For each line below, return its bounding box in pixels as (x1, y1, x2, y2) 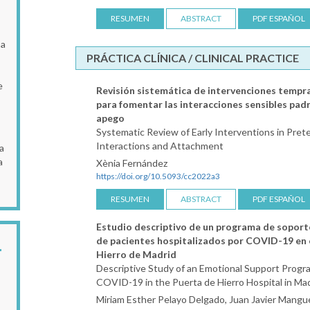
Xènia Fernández (96, 156, 167, 169)
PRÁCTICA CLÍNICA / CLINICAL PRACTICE (86, 51, 299, 64)
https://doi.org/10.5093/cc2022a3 (96, 170, 220, 181)
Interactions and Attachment (96, 139, 224, 152)
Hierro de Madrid (96, 248, 176, 260)
